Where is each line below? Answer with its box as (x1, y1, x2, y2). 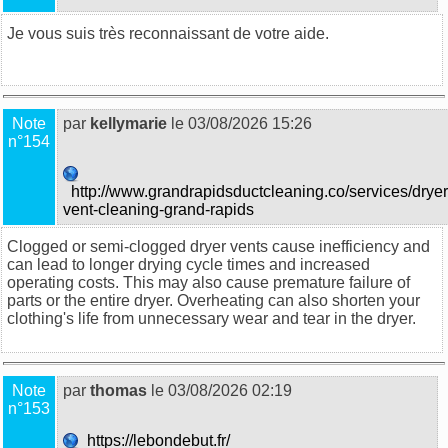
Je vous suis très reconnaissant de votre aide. (7, 24, 329, 42)
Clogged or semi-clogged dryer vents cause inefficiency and (7, 237, 430, 255)
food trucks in (329, 24, 423, 42)
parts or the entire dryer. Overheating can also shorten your (7, 291, 420, 309)
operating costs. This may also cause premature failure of (7, 273, 410, 291)
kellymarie (90, 114, 167, 132)
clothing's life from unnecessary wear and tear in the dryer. (7, 309, 416, 327)
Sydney (7, 42, 61, 60)
